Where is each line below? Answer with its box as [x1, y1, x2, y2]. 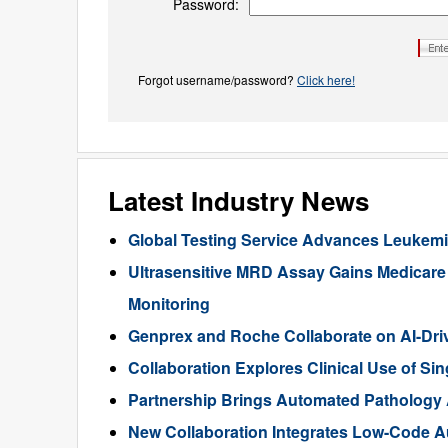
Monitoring [128, 292, 210, 316]
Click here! [297, 71, 355, 89]
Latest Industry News [108, 182, 369, 220]
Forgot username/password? [138, 71, 297, 89]
